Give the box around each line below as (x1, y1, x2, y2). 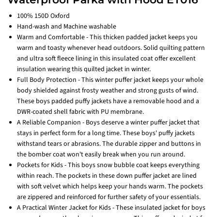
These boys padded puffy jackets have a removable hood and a (17, 96, 199, 107)
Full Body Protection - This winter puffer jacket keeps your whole (17, 75, 203, 85)
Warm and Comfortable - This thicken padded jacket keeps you (17, 32, 198, 43)
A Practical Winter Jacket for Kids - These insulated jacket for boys (17, 203, 205, 213)
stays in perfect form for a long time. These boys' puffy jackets (17, 128, 195, 139)
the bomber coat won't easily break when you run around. (17, 150, 185, 160)
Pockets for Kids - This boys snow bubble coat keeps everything (17, 160, 200, 170)
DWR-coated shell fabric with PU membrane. (17, 107, 144, 117)
